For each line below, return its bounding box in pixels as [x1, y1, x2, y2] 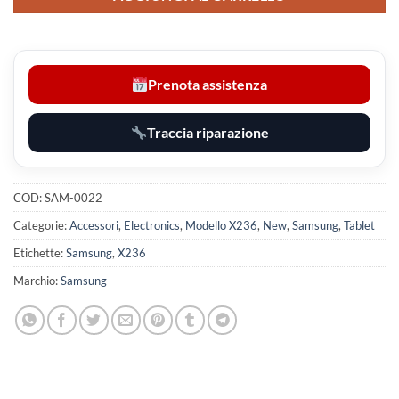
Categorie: [13, 217, 69, 232]
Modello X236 [185, 217, 257, 232]
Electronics [124, 217, 180, 232]
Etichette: [13, 245, 66, 260]
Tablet [344, 217, 375, 232]
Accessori [69, 217, 118, 232]
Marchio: [13, 273, 61, 288]
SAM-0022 [45, 190, 102, 205]
